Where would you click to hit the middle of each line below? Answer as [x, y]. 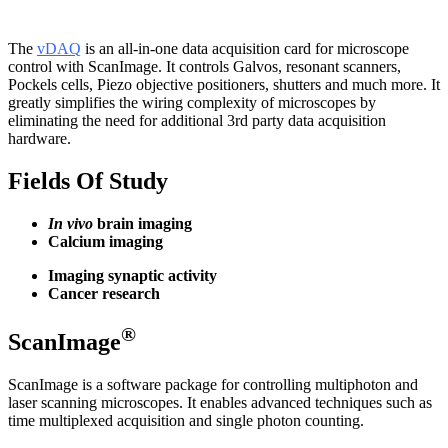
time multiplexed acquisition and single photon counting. [186, 420]
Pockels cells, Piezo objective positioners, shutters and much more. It [224, 85]
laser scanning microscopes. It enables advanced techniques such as [220, 402]
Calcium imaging [105, 242]
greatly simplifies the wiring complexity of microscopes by [192, 103]
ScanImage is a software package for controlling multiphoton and [213, 384]
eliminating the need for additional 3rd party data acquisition [197, 121]
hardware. [41, 139]
